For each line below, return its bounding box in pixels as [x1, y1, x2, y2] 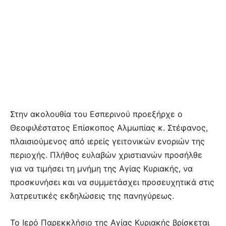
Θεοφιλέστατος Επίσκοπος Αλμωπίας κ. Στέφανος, [10, 122, 208, 133]
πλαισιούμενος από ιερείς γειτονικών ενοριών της [10, 136, 205, 146]
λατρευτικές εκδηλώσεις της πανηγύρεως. [10, 190, 174, 201]
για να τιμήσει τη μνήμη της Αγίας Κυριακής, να [10, 163, 193, 174]
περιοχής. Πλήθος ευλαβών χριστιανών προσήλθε [10, 149, 202, 160]
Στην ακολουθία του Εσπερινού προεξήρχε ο [10, 108, 183, 119]
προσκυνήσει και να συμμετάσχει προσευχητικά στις [10, 177, 214, 187]
